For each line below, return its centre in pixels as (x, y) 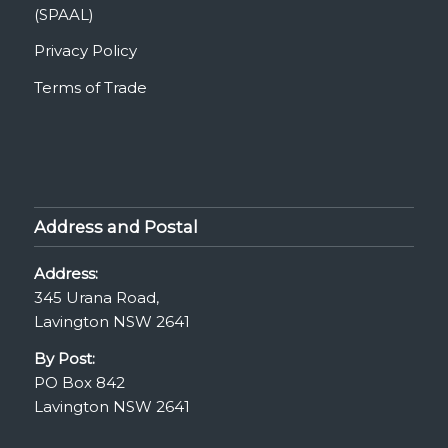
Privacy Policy (85, 51)
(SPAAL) (63, 14)
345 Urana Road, (96, 297)
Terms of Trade (90, 88)
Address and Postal (115, 226)
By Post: (64, 358)
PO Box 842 (79, 382)
